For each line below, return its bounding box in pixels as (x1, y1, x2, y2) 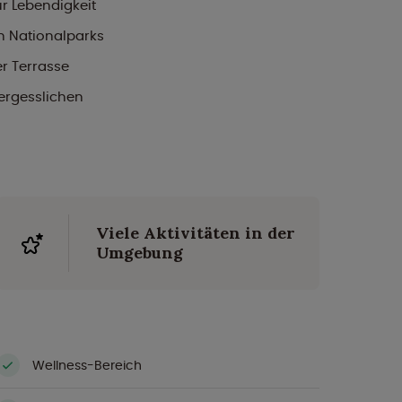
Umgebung (96, 242, 183, 263)
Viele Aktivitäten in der (96, 223, 295, 243)
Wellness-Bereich (32, 355, 142, 374)
